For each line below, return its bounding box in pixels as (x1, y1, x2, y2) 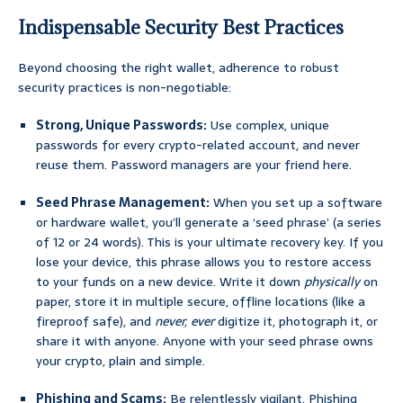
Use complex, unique (207, 115, 329, 136)
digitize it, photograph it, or (214, 311, 378, 332)
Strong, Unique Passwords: (36, 115, 207, 136)
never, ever (155, 311, 214, 332)
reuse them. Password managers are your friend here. (36, 155, 352, 175)
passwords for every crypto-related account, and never (36, 135, 360, 156)
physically (304, 272, 360, 292)
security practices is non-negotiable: (18, 77, 231, 98)
